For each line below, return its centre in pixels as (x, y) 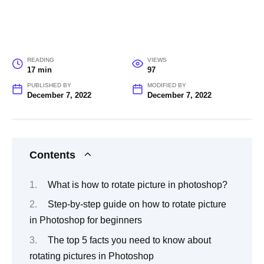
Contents (52, 155)
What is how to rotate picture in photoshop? (137, 184)
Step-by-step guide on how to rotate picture (137, 204)
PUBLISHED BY (49, 85)
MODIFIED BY (166, 85)
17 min (39, 70)
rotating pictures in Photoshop (92, 256)
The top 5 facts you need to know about (129, 240)
